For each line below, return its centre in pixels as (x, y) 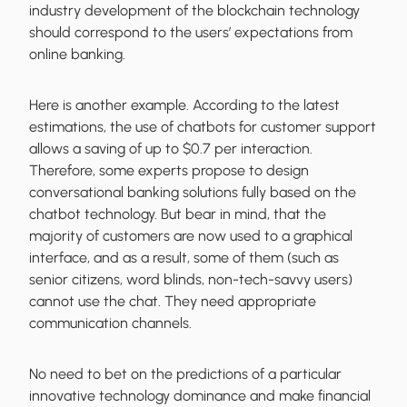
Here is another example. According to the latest (184, 105)
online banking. (77, 55)
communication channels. (110, 323)
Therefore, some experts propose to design (169, 171)
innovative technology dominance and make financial (200, 396)
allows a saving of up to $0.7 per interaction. (171, 149)
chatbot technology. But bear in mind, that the (178, 214)
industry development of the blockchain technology (194, 11)
